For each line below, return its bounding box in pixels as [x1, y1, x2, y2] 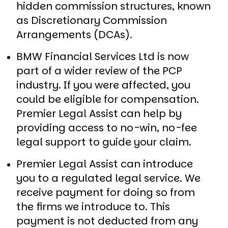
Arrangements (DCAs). [16, 27, 135, 42]
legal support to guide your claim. [16, 134, 191, 149]
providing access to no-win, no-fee [16, 120, 197, 135]
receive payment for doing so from [16, 185, 195, 199]
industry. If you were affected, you [16, 77, 190, 92]
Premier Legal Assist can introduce [16, 156, 193, 171]
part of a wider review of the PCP [16, 63, 182, 78]
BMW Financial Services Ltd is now [16, 49, 189, 64]
